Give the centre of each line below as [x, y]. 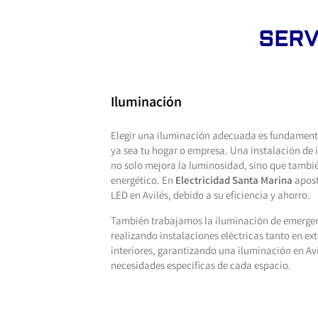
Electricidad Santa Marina [234, 181]
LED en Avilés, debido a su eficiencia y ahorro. [210, 196]
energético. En [143, 181]
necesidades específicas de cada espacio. [201, 267]
